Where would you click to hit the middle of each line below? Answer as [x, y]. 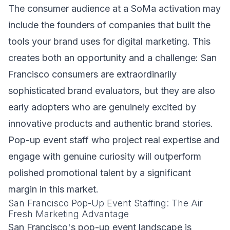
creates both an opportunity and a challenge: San [112, 58]
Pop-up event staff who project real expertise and [114, 140]
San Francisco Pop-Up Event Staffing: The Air [106, 203]
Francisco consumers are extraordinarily [92, 74]
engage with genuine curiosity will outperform [105, 156]
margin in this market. [53, 189]
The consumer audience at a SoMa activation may [114, 8]
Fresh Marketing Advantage [69, 214]
